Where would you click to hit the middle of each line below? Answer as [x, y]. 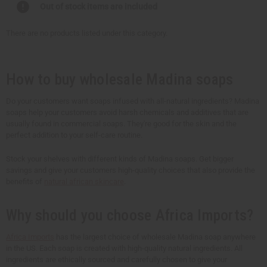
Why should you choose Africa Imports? [130, 215]
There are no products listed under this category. [87, 33]
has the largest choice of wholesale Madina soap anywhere [155, 237]
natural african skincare [84, 181]
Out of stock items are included [99, 6]
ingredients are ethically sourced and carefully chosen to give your [117, 259]
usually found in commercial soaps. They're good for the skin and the [121, 123]
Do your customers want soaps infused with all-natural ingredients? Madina [133, 101]
